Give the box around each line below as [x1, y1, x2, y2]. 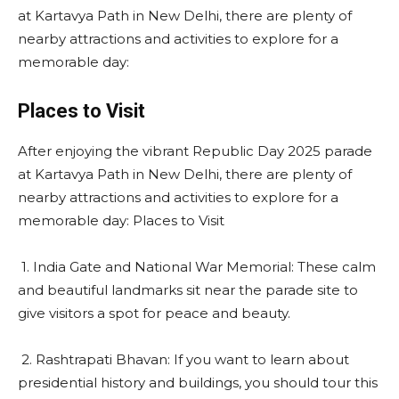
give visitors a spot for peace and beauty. [18, 304, 290, 322]
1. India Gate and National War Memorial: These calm [18, 257, 376, 275]
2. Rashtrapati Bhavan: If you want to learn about [18, 350, 349, 368]
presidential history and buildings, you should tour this [18, 373, 378, 391]
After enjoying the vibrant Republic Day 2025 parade [18, 142, 372, 159]
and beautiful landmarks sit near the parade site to [18, 281, 358, 298]
